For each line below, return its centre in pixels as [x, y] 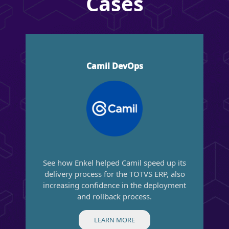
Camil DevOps [114, 66]
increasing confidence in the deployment [114, 185]
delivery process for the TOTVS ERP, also [114, 174]
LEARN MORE [114, 220]
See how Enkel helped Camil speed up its [114, 162]
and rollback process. [114, 196]
